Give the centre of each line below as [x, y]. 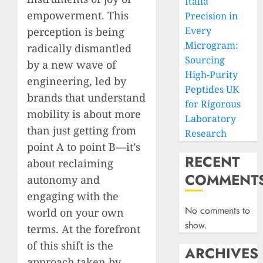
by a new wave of [72, 64]
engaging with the [73, 196]
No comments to [218, 210]
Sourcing [205, 60]
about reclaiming [70, 163]
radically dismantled [79, 48]
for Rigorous [213, 104]
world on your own [75, 212]
